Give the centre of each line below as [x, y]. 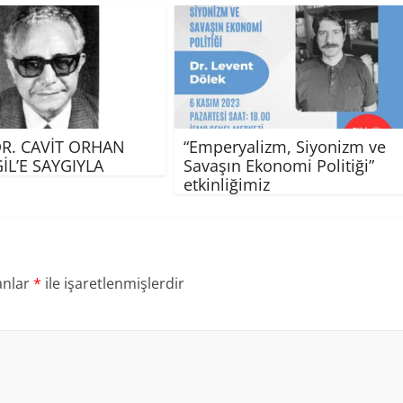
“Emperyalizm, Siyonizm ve [285, 146]
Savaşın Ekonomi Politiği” [279, 165]
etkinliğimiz [227, 184]
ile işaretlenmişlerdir [113, 283]
